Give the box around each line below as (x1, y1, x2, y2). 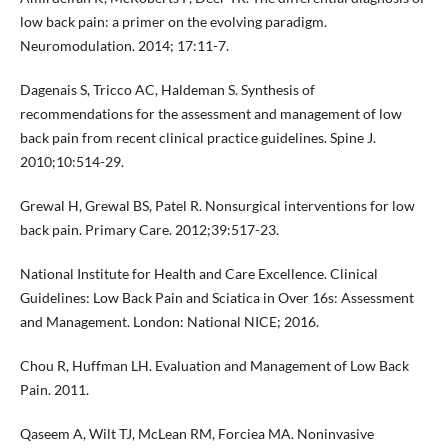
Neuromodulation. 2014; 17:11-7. (19, 36, 229, 54)
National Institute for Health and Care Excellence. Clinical (19, 264, 378, 282)
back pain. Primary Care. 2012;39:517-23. (19, 220, 279, 238)
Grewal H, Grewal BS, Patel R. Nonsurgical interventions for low (19, 196, 415, 214)
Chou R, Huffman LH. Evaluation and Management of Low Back (19, 356, 409, 374)
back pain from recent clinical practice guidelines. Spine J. (19, 128, 376, 146)
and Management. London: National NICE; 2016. (19, 312, 319, 330)
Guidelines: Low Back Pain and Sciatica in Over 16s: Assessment (19, 288, 414, 306)
